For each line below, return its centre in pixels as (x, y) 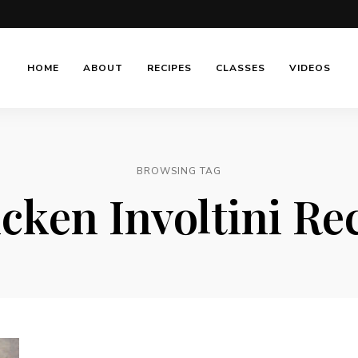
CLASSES (240, 68)
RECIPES (169, 68)
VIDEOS (310, 68)
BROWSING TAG (179, 171)
